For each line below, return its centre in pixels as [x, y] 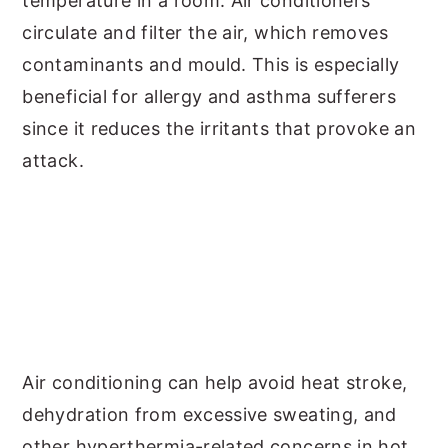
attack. [53, 160]
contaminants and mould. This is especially [211, 64]
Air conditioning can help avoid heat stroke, [215, 382]
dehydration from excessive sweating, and [209, 414]
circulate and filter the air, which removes [205, 32]
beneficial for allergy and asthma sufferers [209, 96]
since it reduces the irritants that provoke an [219, 128]
